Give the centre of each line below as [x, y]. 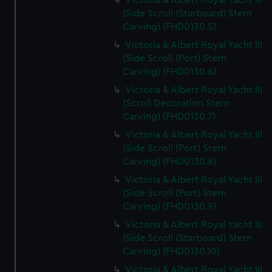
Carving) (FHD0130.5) [170, 27]
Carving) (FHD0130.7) [169, 117]
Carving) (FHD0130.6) [170, 72]
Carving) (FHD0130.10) [172, 251]
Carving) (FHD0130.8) [170, 161]
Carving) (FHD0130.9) [170, 206]
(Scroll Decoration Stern [176, 103]
